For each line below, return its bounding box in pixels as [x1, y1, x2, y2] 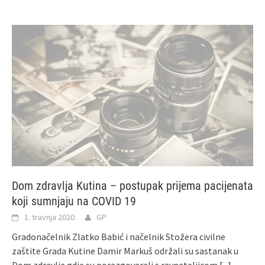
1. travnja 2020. [24, 211, 76, 222]
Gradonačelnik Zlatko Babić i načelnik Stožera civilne [12, 230, 225, 243]
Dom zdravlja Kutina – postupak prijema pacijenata [12, 178, 253, 193]
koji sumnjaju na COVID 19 [12, 193, 136, 208]
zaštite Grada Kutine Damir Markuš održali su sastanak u [12, 244, 238, 257]
